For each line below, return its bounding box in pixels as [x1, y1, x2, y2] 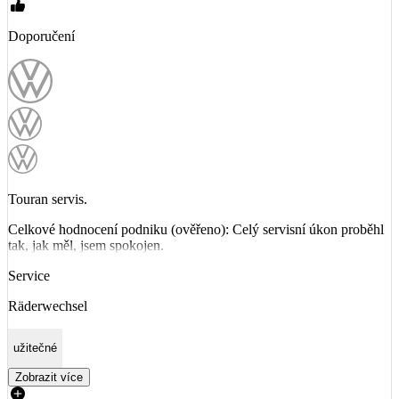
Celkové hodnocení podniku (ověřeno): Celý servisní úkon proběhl [8, 221, 384, 237]
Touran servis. [8, 191, 87, 207]
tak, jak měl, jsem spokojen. [8, 237, 164, 253]
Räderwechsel [8, 297, 87, 313]
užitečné [13, 341, 57, 355]
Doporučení [8, 28, 75, 44]
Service [8, 267, 50, 283]
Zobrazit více [15, 370, 83, 384]
